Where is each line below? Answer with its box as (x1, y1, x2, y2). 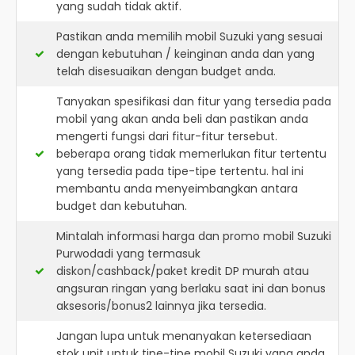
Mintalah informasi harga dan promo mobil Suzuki (56, 228, 331, 244)
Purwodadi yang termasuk (56, 246, 200, 261)
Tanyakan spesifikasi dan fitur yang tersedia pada (56, 94, 331, 109)
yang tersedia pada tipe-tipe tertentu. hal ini (56, 163, 303, 179)
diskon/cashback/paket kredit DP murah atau (56, 263, 309, 279)
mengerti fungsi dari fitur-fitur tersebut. (56, 128, 277, 144)
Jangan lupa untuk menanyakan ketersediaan (56, 328, 311, 344)
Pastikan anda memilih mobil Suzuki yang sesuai (56, 29, 323, 44)
